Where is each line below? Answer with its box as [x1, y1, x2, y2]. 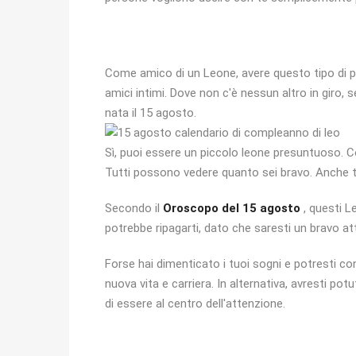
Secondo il [105, 201, 163, 215]
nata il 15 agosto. [105, 106, 196, 120]
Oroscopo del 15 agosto [163, 201, 300, 215]
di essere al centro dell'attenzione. [105, 296, 285, 311]
